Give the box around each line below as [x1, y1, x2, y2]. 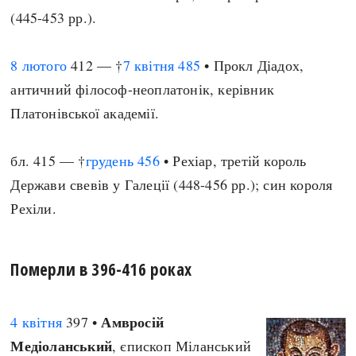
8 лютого [10, 56, 68, 75]
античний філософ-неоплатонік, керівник [10, 79, 275, 99]
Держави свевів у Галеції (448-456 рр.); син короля [10, 175, 333, 194]
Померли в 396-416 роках [10, 257, 192, 281]
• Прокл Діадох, [200, 56, 304, 75]
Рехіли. [10, 199, 56, 218]
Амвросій [101, 311, 164, 332]
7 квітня [122, 56, 175, 75]
